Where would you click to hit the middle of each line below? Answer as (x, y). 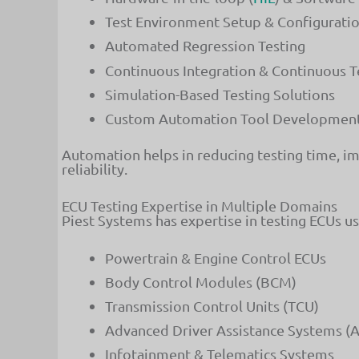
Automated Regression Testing (205, 46)
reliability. (95, 168)
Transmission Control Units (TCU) (212, 306)
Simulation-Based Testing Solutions (220, 94)
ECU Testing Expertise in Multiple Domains (200, 206)
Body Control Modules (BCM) (201, 282)
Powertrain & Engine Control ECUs (216, 258)
